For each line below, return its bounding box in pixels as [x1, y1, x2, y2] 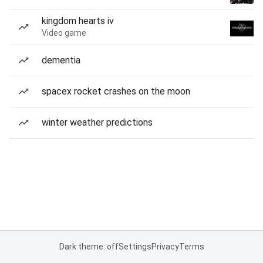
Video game [42, 28, 86, 38]
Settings [118, 242, 151, 251]
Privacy [151, 242, 179, 251]
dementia [42, 55, 80, 66]
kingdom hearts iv [42, 15, 114, 26]
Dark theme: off [59, 242, 119, 251]
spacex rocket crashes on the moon [42, 86, 190, 97]
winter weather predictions [42, 117, 153, 128]
